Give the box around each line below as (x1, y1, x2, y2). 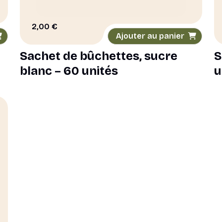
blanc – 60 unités (20, 64, 118, 78)
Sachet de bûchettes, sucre (20, 49, 177, 63)
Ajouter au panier (116, 31, 184, 41)
